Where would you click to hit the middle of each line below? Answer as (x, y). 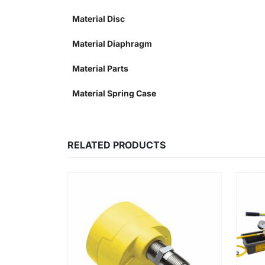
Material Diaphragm (112, 44)
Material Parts (100, 69)
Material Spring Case (114, 93)
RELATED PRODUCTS (117, 145)
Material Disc (98, 19)
